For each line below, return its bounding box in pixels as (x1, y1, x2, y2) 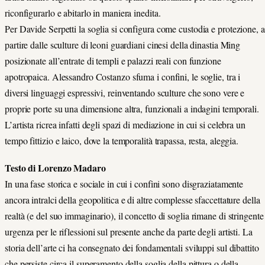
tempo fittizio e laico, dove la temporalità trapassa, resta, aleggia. (5, 134, 239, 147)
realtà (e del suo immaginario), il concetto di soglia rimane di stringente (5, 209, 264, 222)
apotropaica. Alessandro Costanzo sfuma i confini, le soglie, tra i (5, 70, 241, 83)
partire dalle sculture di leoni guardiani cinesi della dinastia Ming (5, 38, 241, 51)
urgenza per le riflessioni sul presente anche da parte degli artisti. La (5, 225, 253, 238)
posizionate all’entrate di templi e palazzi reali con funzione (5, 54, 221, 67)
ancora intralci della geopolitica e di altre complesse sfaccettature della (5, 193, 260, 206)
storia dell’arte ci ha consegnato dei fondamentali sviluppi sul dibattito (5, 241, 259, 254)
